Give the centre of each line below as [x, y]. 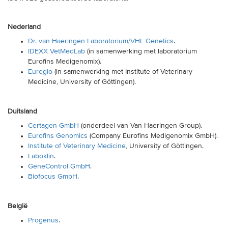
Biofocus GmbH [53, 177]
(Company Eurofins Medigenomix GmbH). [153, 136]
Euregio [40, 72]
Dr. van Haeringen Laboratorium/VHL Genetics [101, 41]
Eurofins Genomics [58, 136]
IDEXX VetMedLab [56, 51]
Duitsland [22, 111]
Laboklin [41, 156]
